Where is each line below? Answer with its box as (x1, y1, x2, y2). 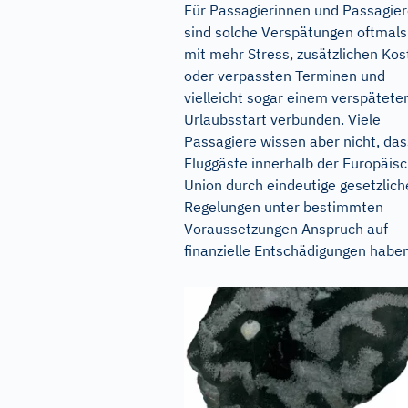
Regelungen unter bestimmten (184, 198, 383, 216)
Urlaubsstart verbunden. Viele (184, 110, 381, 128)
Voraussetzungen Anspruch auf (184, 219, 388, 238)
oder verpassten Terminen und (184, 66, 385, 85)
